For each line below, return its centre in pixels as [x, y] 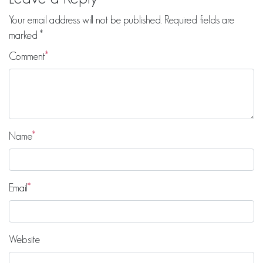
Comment [27, 57]
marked [24, 36]
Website [24, 240]
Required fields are [199, 20]
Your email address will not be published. [85, 20]
